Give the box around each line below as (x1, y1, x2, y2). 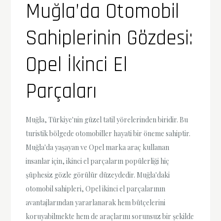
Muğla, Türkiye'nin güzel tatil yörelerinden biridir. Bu (26, 115, 188, 125)
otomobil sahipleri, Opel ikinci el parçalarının (26, 184, 166, 194)
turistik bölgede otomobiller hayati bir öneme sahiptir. (26, 129, 191, 139)
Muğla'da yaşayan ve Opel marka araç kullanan (26, 143, 170, 152)
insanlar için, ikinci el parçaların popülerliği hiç (26, 156, 170, 166)
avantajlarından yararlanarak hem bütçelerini (26, 198, 166, 208)
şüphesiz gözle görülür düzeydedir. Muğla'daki (26, 170, 170, 180)
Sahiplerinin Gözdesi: (26, 25, 193, 52)
